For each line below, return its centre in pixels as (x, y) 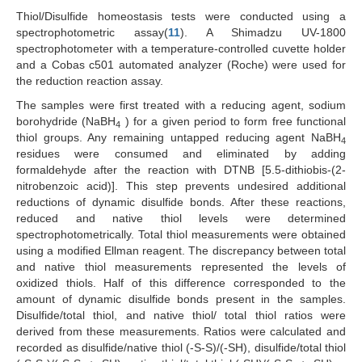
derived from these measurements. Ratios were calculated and (181, 332)
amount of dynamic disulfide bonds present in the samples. (181, 299)
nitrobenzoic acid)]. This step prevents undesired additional (181, 186)
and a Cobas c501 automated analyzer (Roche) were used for (181, 65)
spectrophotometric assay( (92, 33)
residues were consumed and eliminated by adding (181, 154)
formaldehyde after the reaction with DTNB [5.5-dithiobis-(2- (181, 170)
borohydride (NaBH (66, 122)
